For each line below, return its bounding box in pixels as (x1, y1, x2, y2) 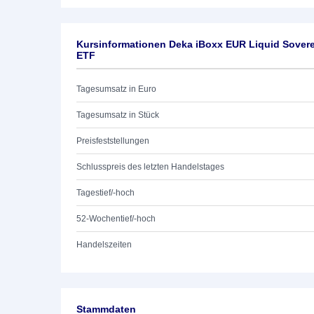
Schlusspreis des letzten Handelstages (76, 162, 224, 172)
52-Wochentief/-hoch (76, 214, 156, 224)
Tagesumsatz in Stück (76, 110, 159, 120)
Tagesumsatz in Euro (76, 84, 156, 94)
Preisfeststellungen (76, 136, 149, 146)
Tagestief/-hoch (76, 188, 135, 198)
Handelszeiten (76, 240, 132, 250)
